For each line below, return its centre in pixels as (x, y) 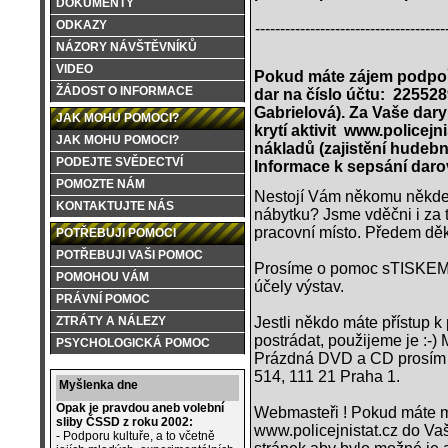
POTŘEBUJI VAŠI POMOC (129, 255)
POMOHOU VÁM (102, 277)
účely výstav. (299, 286)
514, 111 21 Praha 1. (327, 376)
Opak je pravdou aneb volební (140, 408)
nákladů (286, 148)
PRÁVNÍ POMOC (103, 299)
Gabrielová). (299, 112)
